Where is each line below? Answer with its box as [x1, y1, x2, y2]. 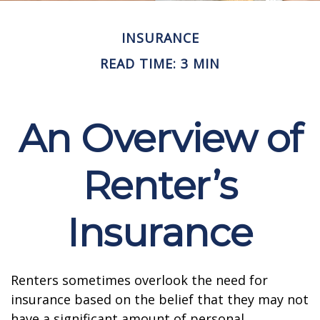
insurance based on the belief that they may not [11, 291, 309, 308]
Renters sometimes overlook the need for [11, 271, 268, 289]
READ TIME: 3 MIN [100, 55, 220, 72]
